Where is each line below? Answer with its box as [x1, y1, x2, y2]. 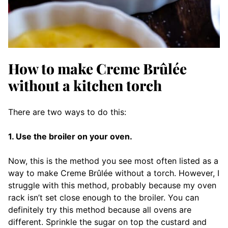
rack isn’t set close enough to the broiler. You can [8, 192, 199, 203]
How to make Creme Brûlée [8, 59, 187, 78]
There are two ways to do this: [8, 107, 126, 118]
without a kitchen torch [8, 76, 162, 95]
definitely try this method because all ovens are [8, 205, 191, 215]
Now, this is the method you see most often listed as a [8, 156, 218, 166]
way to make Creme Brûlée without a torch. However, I [8, 168, 219, 179]
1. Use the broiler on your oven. [8, 131, 132, 142]
